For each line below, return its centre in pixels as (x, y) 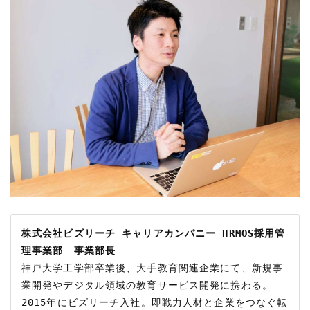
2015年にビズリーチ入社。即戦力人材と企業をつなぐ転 (155, 303)
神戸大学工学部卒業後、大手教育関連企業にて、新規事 (152, 268)
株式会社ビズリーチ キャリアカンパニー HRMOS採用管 (154, 234)
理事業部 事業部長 (69, 251)
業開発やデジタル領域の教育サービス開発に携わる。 (147, 285)
